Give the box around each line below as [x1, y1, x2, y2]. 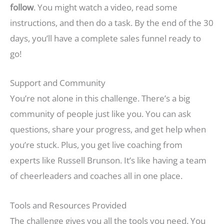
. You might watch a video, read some [33, 1, 177, 13]
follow [10, 1, 33, 13]
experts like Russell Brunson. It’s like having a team [10, 154, 206, 166]
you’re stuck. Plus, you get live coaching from [10, 139, 182, 151]
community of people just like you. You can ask [10, 108, 191, 120]
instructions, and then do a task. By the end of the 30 [10, 17, 213, 29]
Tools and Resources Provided [10, 199, 126, 211]
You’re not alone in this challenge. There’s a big [10, 92, 190, 104]
